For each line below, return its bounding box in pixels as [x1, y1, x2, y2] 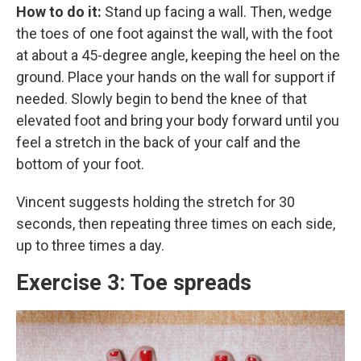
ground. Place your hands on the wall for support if [16, 68, 336, 86]
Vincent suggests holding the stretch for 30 [16, 193, 295, 211]
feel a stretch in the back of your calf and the [16, 134, 301, 151]
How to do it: [16, 3, 105, 21]
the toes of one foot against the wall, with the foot [16, 25, 333, 43]
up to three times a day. [16, 237, 164, 255]
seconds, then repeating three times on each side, [16, 215, 335, 233]
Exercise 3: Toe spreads [16, 270, 251, 297]
